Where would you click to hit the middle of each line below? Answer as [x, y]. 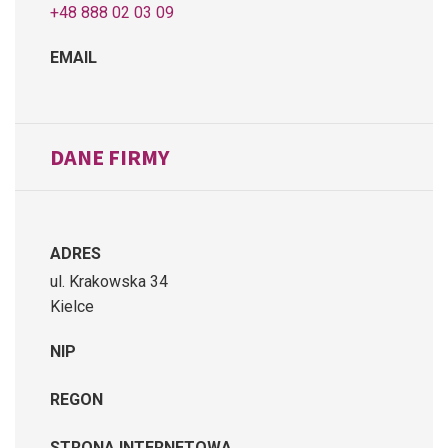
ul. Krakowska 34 [109, 281]
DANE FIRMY [109, 156]
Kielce [72, 306]
